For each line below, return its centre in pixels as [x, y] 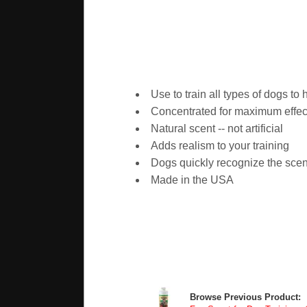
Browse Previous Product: [245, 298]
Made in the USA [192, 180]
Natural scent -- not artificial [217, 129]
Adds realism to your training [220, 146]
